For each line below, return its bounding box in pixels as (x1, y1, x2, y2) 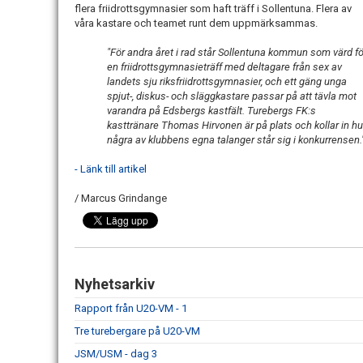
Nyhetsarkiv (75, 275, 155, 293)
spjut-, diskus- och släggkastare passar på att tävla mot (107, 90, 357, 102)
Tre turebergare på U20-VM (75, 325, 200, 337)
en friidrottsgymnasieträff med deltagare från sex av (107, 61, 342, 73)
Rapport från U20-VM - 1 (75, 302, 187, 314)
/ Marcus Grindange (75, 192, 167, 204)
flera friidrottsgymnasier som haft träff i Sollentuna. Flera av (75, 2, 352, 15)
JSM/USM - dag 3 (75, 348, 157, 360)
